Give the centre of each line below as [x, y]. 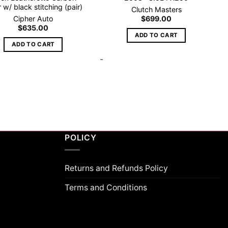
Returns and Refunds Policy [116, 168]
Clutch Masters [156, 9]
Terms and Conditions [106, 188]
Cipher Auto [33, 18]
